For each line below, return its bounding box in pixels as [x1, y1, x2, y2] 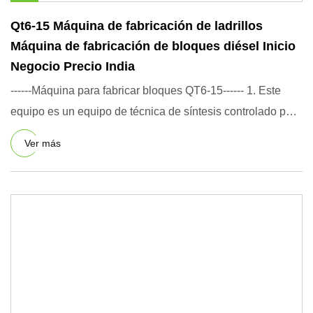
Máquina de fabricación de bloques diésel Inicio [10, 39, 296, 53]
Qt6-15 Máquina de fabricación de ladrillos [10, 19, 263, 33]
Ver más [24, 137, 61, 149]
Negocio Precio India [10, 59, 135, 73]
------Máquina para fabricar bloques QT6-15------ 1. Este [10, 85, 281, 96]
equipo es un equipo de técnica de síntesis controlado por [10, 105, 296, 117]
